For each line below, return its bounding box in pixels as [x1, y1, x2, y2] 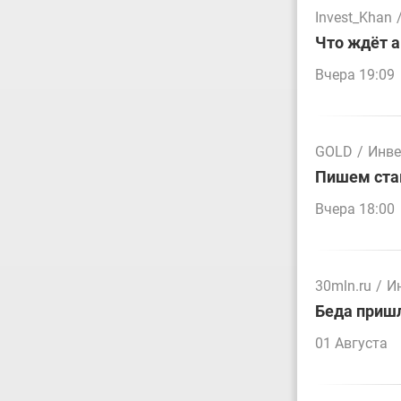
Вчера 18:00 [315, 200, 395, 218]
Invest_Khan [315, 9, 392, 26]
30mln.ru [315, 277, 371, 294]
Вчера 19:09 [315, 66, 395, 83]
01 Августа [315, 335, 388, 352]
